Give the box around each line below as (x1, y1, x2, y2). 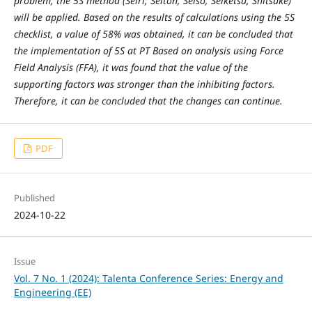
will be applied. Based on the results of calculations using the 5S (13, 10, 295, 24)
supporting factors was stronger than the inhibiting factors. (13, 77, 275, 91)
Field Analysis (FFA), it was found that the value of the (13, 60, 248, 74)
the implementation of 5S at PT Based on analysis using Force (13, 43, 283, 57)
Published (13, 192, 55, 205)
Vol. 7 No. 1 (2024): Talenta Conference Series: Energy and (13, 272, 283, 286)
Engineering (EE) (13, 286, 91, 299)
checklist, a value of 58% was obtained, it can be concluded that (13, 26, 293, 40)
